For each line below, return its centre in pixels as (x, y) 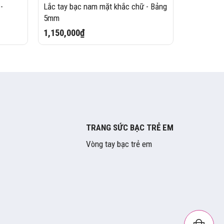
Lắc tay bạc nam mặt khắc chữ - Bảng (105, 6)
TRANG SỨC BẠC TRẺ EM (130, 128)
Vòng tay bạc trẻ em (119, 144)
